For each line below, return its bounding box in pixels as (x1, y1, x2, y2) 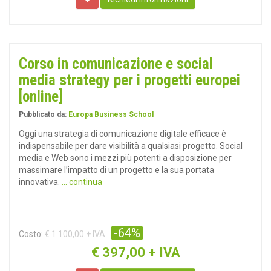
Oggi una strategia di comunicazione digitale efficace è (19, 129, 226, 139)
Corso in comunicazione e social (19, 55, 213, 73)
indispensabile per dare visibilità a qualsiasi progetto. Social (19, 141, 243, 151)
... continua (62, 177, 102, 187)
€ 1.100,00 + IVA (45, 229, 107, 239)
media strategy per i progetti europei (19, 71, 240, 89)
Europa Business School (68, 110, 154, 119)
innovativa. (19, 177, 62, 187)
